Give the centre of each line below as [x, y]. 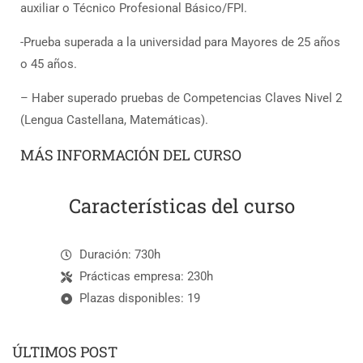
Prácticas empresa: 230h [146, 277]
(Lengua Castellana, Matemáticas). [114, 120]
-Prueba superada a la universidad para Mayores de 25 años [180, 43]
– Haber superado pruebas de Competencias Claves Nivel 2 [181, 98]
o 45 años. [50, 64]
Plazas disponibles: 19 [139, 299]
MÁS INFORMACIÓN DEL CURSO [131, 155]
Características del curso [181, 206]
